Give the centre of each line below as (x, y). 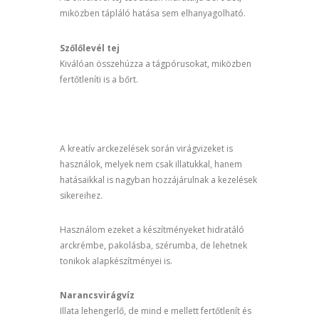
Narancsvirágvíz (97, 296)
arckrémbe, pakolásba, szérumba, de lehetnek (153, 245)
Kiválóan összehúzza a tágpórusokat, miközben (156, 63)
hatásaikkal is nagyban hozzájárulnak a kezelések (158, 179)
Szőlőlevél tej (90, 48)
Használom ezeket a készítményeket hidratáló (152, 229)
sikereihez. (81, 195)
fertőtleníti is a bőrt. (99, 79)
